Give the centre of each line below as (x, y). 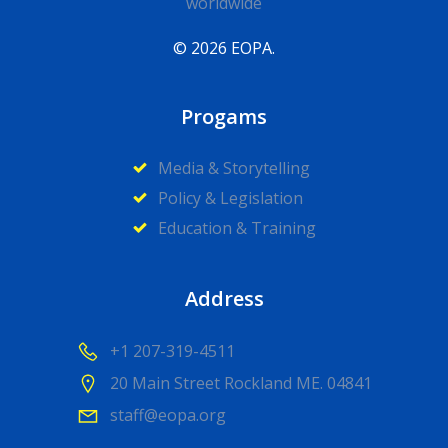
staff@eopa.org (168, 415)
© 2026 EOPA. (224, 48)
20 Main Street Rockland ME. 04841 (241, 383)
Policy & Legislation (230, 198)
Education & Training (237, 228)
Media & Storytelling (234, 168)
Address (224, 298)
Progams (224, 116)
